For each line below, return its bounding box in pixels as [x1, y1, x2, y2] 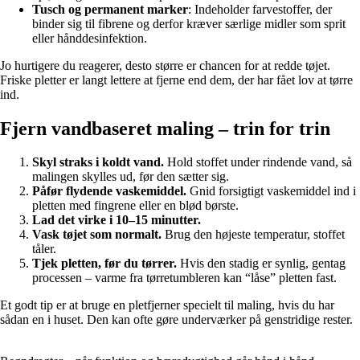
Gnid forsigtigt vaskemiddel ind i [186, 184, 356, 198]
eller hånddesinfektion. [32, 31, 147, 45]
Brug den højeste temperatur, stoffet [162, 227, 345, 242]
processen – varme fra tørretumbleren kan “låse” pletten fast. [32, 271, 337, 285]
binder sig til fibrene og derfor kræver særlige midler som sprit [32, 16, 346, 31]
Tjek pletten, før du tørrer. [32, 256, 177, 271]
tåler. [32, 242, 56, 256]
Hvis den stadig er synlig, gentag [177, 256, 346, 271]
